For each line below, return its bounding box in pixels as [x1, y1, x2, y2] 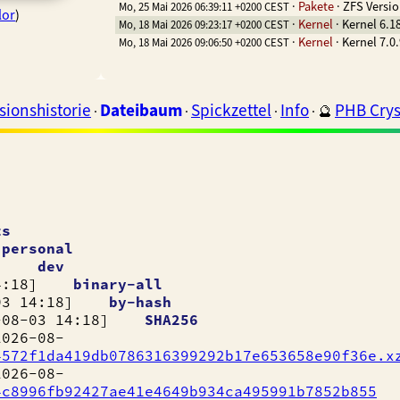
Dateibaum [100, 98, 182, 121]
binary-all [73, 275, 162, 294]
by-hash [109, 293, 171, 312]
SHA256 [145, 311, 198, 329]
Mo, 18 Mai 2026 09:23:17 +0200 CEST [118, 17, 289, 33]
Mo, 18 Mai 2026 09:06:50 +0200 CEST [118, 35, 289, 51]
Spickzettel [191, 98, 271, 121]
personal [2, 239, 73, 258]
